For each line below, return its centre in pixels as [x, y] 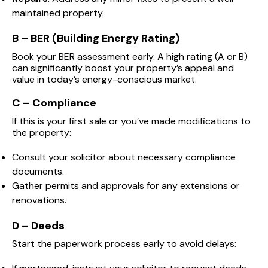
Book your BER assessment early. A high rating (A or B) [130, 56]
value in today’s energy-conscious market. [104, 79]
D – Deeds [38, 225]
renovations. [39, 200]
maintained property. [58, 13]
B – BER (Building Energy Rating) [96, 38]
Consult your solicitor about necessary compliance [124, 157]
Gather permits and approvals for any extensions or [126, 185]
